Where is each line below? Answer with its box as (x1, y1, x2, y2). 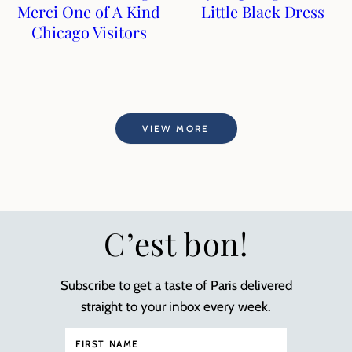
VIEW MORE (142, 122, 210, 134)
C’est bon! (104, 222, 248, 264)
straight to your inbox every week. (81, 299, 271, 314)
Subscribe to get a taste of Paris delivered (60, 277, 292, 293)
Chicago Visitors (31, 21, 147, 42)
